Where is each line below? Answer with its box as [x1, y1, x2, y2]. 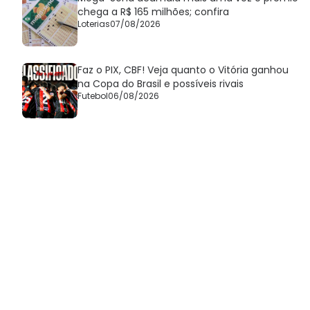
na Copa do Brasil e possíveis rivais [77, 77, 244, 91]
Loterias [77, 18, 110, 30]
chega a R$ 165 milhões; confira [77, 5, 229, 19]
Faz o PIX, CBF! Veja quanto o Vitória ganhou [77, 63, 289, 77]
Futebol [77, 90, 108, 102]
